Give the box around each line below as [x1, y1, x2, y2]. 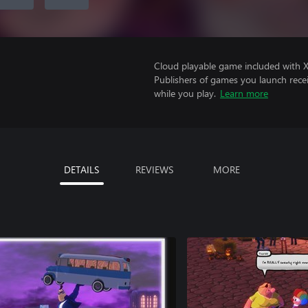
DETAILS [64, 163, 99, 176]
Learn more [220, 87, 268, 100]
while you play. [154, 87, 216, 100]
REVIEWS [135, 163, 173, 176]
